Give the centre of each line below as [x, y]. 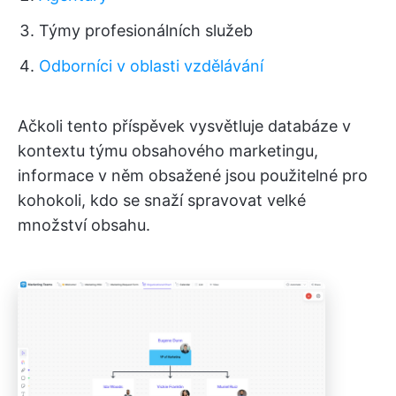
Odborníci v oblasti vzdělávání [151, 66]
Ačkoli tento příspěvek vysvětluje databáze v [184, 126]
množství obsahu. [84, 225]
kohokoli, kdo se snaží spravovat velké [162, 200]
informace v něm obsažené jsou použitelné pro [193, 175]
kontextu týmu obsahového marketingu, [168, 151]
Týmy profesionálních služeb [146, 30]
